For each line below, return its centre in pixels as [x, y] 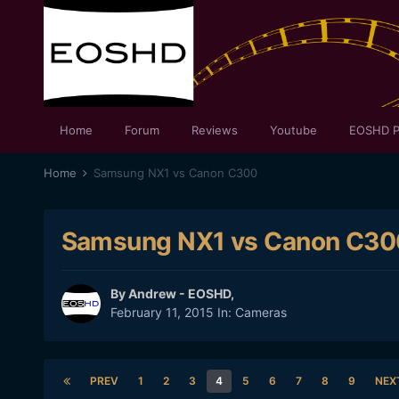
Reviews [214, 130]
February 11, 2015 [162, 313]
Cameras [261, 313]
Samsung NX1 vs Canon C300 [175, 173]
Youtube [293, 130]
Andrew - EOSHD [179, 294]
